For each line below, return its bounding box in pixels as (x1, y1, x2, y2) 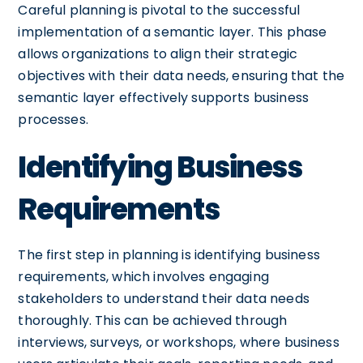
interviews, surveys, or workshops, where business (18, 332, 340, 352)
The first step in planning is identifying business (18, 245, 320, 264)
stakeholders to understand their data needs (18, 288, 310, 308)
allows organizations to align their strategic (18, 44, 298, 63)
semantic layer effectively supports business (18, 88, 309, 107)
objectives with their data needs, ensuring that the (18, 66, 345, 85)
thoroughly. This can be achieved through (18, 310, 288, 330)
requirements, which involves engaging (18, 267, 269, 286)
